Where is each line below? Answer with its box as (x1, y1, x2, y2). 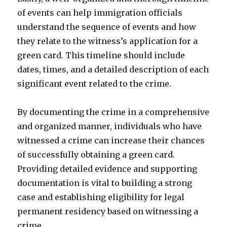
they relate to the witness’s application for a (17, 36, 198, 46)
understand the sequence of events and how (17, 22, 197, 32)
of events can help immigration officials (17, 8, 183, 18)
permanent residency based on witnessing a (17, 206, 199, 216)
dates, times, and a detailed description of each (17, 64, 209, 74)
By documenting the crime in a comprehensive (17, 107, 210, 117)
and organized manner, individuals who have (17, 121, 202, 131)
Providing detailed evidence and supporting (17, 164, 198, 174)
